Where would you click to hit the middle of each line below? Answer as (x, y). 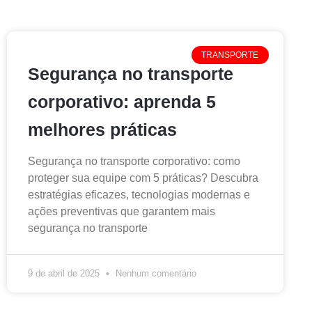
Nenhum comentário (155, 273)
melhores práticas (102, 129)
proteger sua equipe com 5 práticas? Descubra (143, 178)
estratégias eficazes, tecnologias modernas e (139, 194)
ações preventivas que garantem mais (122, 211)
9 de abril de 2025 (65, 273)
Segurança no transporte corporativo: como (134, 161)
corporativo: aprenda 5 (122, 101)
